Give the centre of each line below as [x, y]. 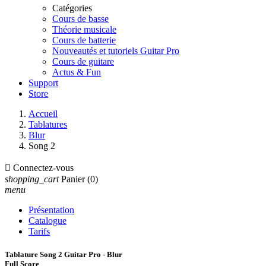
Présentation [51, 210]
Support [43, 83]
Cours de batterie [84, 40]
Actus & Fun [77, 72]
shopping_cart [32, 179]
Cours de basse [80, 19]
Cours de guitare [83, 61]
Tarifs [39, 231]
